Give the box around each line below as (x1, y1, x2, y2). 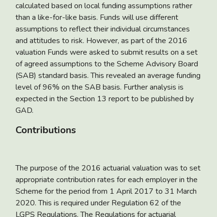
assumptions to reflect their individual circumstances (15, 23, 190, 34)
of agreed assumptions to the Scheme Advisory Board (15, 58, 198, 69)
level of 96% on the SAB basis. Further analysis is (15, 81, 184, 93)
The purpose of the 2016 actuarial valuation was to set (15, 162, 201, 173)
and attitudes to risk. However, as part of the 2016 (15, 35, 187, 46)
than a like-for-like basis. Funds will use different (15, 12, 178, 23)
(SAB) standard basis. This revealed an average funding (15, 70, 201, 81)
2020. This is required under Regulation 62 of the (15, 197, 181, 208)
